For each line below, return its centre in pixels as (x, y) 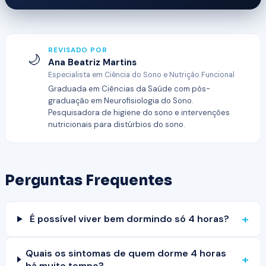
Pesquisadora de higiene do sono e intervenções (139, 112)
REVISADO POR (78, 50)
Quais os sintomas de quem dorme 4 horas (126, 253)
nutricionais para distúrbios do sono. (117, 124)
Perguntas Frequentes (88, 180)
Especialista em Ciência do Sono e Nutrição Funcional (141, 75)
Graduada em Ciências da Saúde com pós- (129, 88)
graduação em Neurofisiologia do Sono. (121, 100)
